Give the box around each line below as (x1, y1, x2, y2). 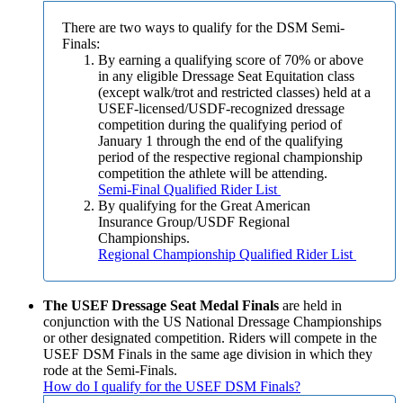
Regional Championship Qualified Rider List (98, 246, 356, 263)
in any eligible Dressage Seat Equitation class (98, 68, 354, 85)
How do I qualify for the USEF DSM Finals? (43, 379, 300, 395)
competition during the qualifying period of (98, 117, 342, 133)
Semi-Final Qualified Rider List (98, 182, 281, 198)
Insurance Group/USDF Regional (98, 214, 290, 230)
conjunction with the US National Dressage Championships (43, 314, 381, 330)
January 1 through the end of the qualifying (98, 133, 343, 149)
